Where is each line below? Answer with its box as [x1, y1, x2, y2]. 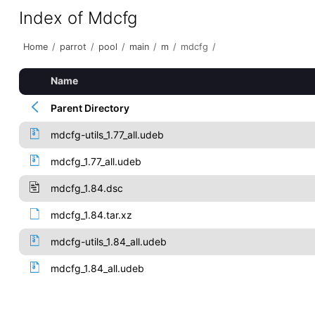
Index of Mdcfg [18, 8, 137, 28]
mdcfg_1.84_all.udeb [50, 262, 144, 274]
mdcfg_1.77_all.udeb [50, 155, 141, 167]
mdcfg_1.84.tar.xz [50, 209, 132, 221]
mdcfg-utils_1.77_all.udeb [50, 129, 164, 141]
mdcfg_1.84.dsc [50, 182, 123, 194]
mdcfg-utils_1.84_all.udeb [50, 236, 167, 247]
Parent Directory [50, 102, 129, 114]
